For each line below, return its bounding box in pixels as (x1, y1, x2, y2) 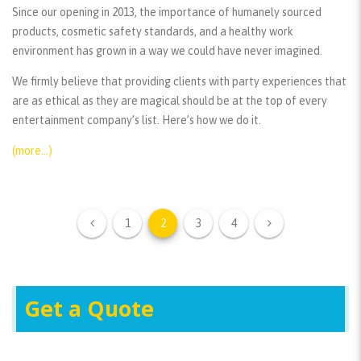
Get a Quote (24, 294, 154, 324)
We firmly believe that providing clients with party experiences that (12, 75, 346, 89)
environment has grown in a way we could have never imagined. (12, 44, 322, 58)
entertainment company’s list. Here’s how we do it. (12, 114, 261, 127)
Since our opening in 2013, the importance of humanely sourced (12, 6, 322, 19)
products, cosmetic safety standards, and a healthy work (12, 25, 293, 39)
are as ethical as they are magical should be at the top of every (12, 94, 327, 108)
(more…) (12, 144, 52, 158)
